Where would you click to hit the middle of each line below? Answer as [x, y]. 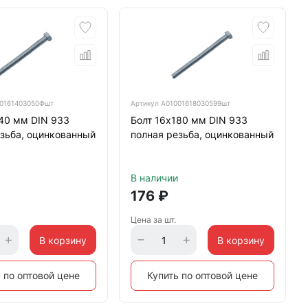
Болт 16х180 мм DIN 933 [189, 120]
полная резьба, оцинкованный [202, 134]
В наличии [154, 178]
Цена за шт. [153, 220]
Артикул [145, 103]
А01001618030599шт [195, 103]
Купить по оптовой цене [202, 275]
